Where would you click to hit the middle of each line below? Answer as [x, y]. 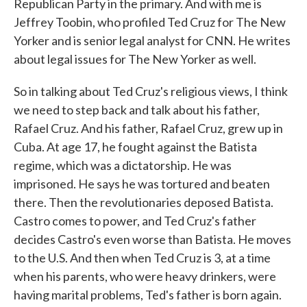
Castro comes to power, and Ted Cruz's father [135, 221]
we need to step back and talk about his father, [137, 110]
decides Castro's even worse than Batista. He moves [152, 239]
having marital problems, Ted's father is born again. [148, 295]
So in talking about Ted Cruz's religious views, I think [151, 91]
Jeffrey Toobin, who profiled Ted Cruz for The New [150, 22]
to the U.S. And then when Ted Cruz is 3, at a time [142, 258]
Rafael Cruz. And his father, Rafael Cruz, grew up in [148, 128]
